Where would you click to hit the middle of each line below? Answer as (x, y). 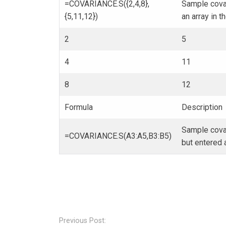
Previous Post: (82, 220)
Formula (79, 107)
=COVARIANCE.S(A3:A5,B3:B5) (118, 136)
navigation (61, 217)
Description (202, 107)
